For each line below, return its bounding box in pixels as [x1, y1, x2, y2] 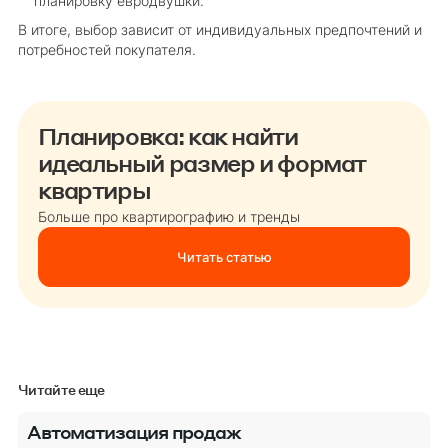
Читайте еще [17, 380, 105, 398]
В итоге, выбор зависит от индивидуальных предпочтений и [17, 22, 422, 39]
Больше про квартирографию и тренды [38, 209, 301, 226]
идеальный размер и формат [38, 147, 367, 177]
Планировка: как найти [38, 120, 298, 150]
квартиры [38, 174, 151, 204]
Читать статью [176, 249, 272, 266]
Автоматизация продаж [26, 419, 242, 443]
